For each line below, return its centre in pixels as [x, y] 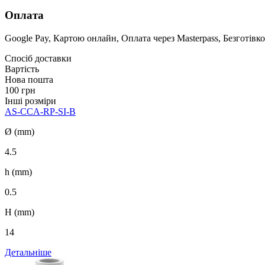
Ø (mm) [20, 131]
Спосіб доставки [38, 58]
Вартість [22, 69]
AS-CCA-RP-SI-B [40, 111]
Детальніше [28, 252]
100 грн [20, 90]
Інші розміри [30, 101]
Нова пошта [29, 79]
